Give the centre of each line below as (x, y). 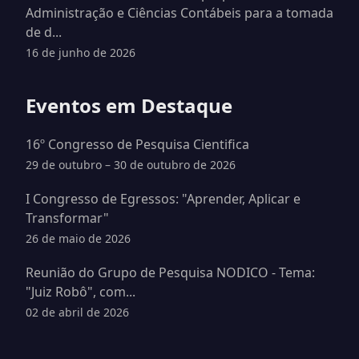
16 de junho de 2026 (81, 52)
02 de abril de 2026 (77, 312)
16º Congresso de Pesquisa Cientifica (137, 144)
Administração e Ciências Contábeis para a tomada (179, 13)
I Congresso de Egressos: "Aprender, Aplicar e (163, 199)
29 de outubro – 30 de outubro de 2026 (131, 165)
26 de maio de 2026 (78, 238)
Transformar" (67, 218)
